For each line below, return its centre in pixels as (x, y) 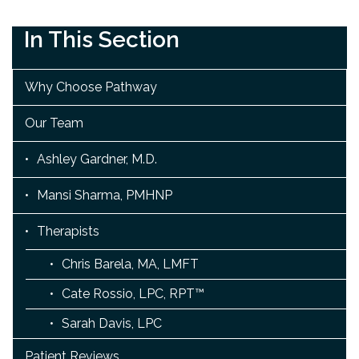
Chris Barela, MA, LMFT (130, 264)
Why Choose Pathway (91, 87)
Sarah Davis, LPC (112, 323)
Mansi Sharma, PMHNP (105, 195)
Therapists (68, 231)
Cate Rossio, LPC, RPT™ (133, 294)
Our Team (54, 123)
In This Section (102, 40)
